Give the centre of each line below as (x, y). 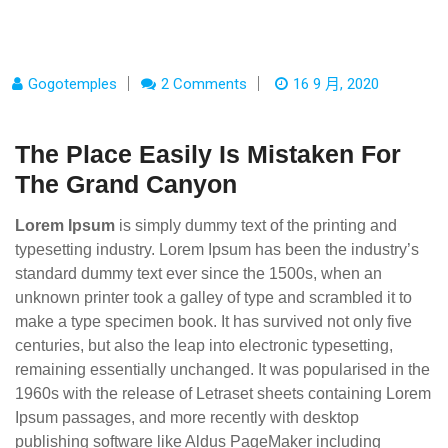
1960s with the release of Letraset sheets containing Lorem (223, 393)
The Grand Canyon (126, 184)
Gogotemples (72, 84)
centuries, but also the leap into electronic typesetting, (204, 345)
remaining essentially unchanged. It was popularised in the (222, 369)
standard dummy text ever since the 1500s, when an (198, 273)
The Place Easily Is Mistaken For (208, 154)
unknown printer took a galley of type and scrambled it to (213, 297)
